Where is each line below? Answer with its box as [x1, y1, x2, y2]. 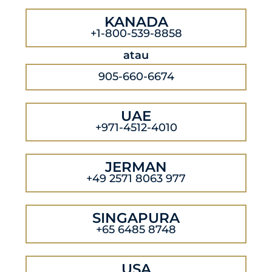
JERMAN [105, 158, 167, 176]
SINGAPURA [92, 209, 180, 227]
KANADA [104, 13, 168, 31]
